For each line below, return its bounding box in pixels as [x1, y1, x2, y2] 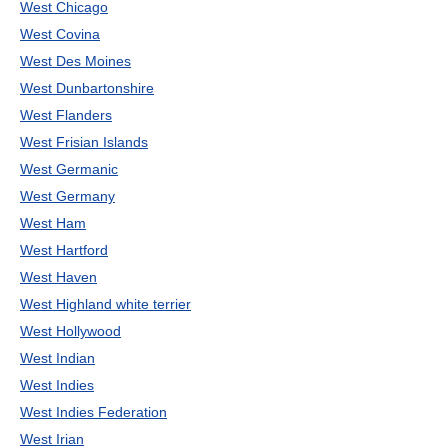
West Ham [20, 215, 86, 231]
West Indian [20, 350, 95, 366]
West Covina [20, 26, 100, 42]
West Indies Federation [20, 404, 167, 420]
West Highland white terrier [20, 296, 191, 312]
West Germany [20, 188, 115, 204]
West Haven [20, 269, 97, 285]
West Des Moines [20, 53, 131, 69]
